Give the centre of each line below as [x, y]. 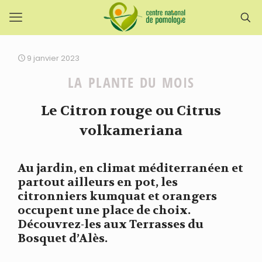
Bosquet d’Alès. [63, 238]
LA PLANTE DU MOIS [131, 82]
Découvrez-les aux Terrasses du [111, 224]
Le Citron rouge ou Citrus [131, 111]
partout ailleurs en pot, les [98, 182]
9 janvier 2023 [53, 58]
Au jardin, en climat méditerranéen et [130, 168]
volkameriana [131, 131]
